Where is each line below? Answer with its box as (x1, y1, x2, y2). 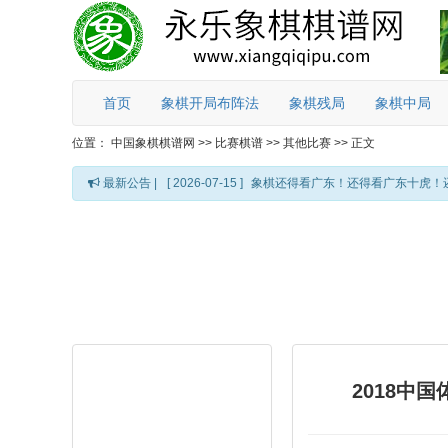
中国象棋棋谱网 (111, 136, 195, 150)
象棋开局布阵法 (161, 95, 259, 111)
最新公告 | (100, 176, 157, 190)
